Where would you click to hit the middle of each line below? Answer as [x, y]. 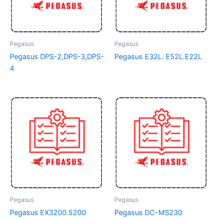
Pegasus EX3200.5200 [48, 212]
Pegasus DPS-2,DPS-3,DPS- [57, 56]
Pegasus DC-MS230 [148, 212]
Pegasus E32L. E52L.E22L [158, 56]
